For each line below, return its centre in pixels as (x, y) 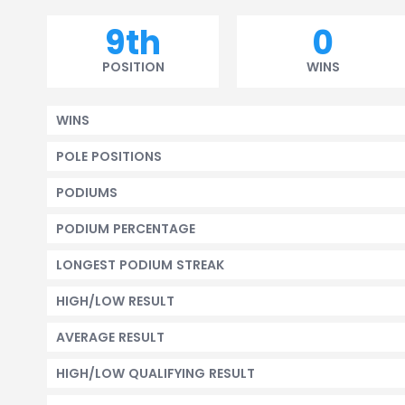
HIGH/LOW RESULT (115, 301)
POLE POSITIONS (109, 156)
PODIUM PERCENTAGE (126, 229)
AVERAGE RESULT (110, 337)
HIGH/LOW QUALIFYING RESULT (155, 373)
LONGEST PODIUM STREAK (140, 265)
